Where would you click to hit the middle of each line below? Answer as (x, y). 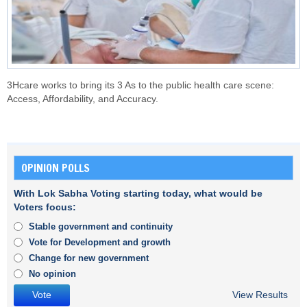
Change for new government (89, 258)
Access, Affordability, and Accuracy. (83, 99)
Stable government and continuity (101, 226)
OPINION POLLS (56, 168)
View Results (260, 295)
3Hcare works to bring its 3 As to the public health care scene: (140, 85)
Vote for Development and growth (100, 243)
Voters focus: (45, 207)
